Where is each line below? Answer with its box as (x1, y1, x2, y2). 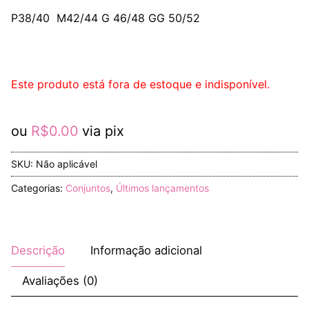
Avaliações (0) (22, 273, 98, 288)
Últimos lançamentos (116, 181, 209, 194)
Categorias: (11, 181, 66, 194)
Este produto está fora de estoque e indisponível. (11, 77, 270, 91)
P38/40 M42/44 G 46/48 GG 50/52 (11, 11, 200, 26)
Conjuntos (66, 181, 110, 194)
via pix (82, 122, 124, 139)
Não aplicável (36, 157, 97, 170)
